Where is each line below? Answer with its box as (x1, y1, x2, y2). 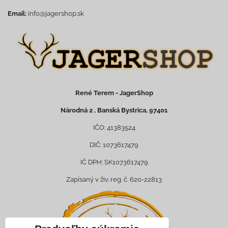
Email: (8, 10, 26, 18)
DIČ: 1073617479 (90, 141, 138, 149)
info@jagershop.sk (28, 10, 84, 18)
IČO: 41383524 (93, 124, 135, 132)
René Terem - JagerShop (75, 89, 153, 97)
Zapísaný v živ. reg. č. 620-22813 (66, 176, 162, 184)
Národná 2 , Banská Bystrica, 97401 (61, 106, 167, 115)
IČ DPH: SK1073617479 (80, 158, 148, 166)
